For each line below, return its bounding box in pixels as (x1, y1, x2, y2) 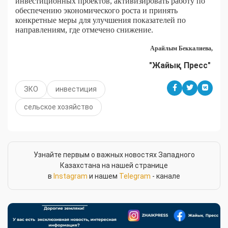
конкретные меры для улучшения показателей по (15, 15, 186, 24)
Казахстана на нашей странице (60, 161, 168, 169)
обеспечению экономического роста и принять (15, 6, 178, 15)
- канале (151, 172, 180, 180)
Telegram (119, 172, 151, 180)
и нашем (88, 172, 119, 180)
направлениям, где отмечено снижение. (15, 25, 153, 34)
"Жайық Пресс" (149, 60, 213, 70)
